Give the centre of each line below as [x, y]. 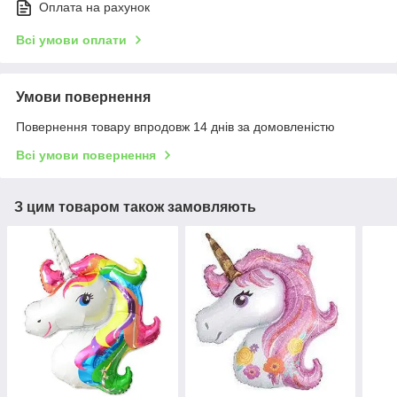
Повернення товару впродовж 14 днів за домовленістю [175, 127]
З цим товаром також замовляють [135, 207]
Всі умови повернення [86, 156]
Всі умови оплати [71, 40]
